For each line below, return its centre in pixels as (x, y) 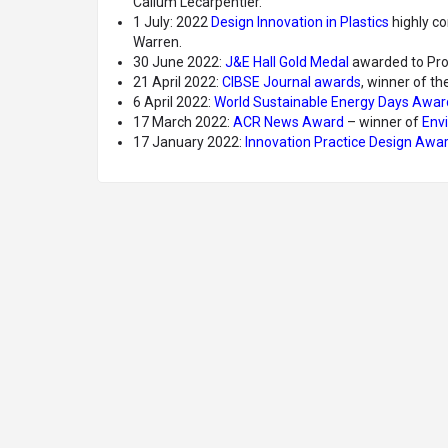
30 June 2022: (179, 62)
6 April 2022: (173, 102)
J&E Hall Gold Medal (287, 62)
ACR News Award (288, 122)
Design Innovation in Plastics (300, 22)
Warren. (157, 42)
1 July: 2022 (172, 22)
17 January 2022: (189, 142)
